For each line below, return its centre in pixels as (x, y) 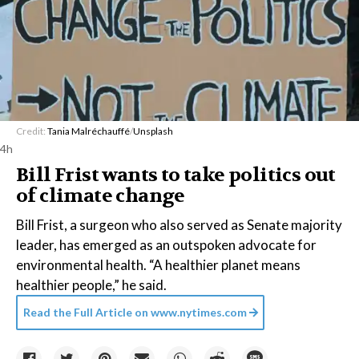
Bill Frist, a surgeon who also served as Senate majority (179, 225)
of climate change (101, 196)
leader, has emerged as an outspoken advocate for (166, 245)
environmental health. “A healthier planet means (158, 265)
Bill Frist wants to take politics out (176, 175)
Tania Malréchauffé (89, 131)
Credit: (32, 131)
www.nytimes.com (198, 312)
